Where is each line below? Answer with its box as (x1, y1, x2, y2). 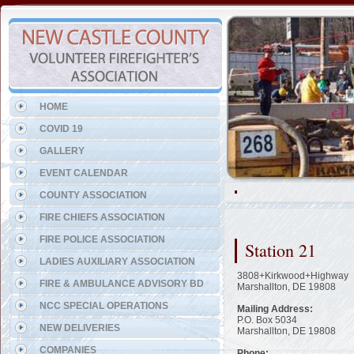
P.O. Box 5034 (237, 314, 297, 326)
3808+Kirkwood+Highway (237, 270, 348, 281)
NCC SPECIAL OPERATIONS (40, 300, 168, 311)
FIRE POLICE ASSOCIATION (40, 234, 165, 245)
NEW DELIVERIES (40, 322, 120, 333)
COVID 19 (40, 123, 83, 134)
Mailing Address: (237, 303, 313, 314)
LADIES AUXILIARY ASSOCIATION (40, 256, 195, 267)
